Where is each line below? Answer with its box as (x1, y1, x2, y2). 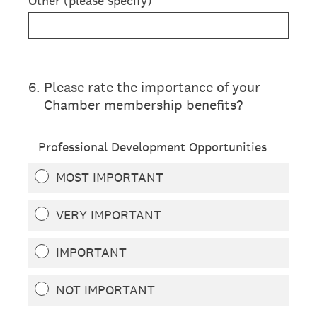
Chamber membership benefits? (44, 96, 243, 114)
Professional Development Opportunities (38, 139, 267, 155)
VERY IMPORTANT (56, 207, 161, 223)
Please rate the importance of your (44, 78, 260, 96)
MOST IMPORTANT (56, 169, 163, 185)
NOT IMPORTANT (56, 282, 155, 298)
